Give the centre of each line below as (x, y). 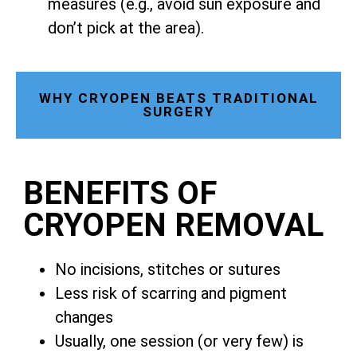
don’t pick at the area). (126, 28)
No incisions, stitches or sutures (168, 270)
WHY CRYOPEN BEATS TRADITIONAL (178, 98)
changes (84, 318)
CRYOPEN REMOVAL (173, 226)
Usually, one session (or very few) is (179, 341)
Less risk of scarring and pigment (171, 294)
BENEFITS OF (120, 194)
